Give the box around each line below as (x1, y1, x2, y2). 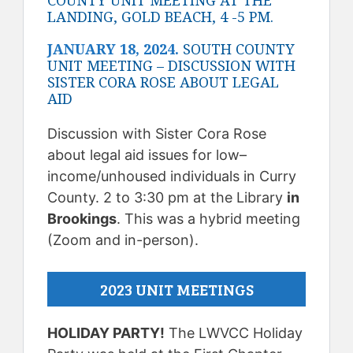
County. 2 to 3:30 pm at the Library (47, 189, 287, 206)
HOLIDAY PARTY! (47, 325, 165, 341)
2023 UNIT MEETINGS (99, 278, 254, 300)
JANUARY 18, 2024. (47, 41, 183, 58)
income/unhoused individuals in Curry (47, 168, 296, 184)
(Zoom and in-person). (47, 232, 199, 248)
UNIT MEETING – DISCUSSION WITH (47, 58, 295, 74)
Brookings (47, 210, 117, 227)
